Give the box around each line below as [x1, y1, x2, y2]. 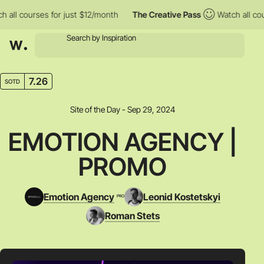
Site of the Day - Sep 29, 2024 [70, 104, 175, 114]
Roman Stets [104, 210, 160, 222]
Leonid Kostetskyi [143, 191, 221, 203]
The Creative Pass [115, 9, 184, 19]
